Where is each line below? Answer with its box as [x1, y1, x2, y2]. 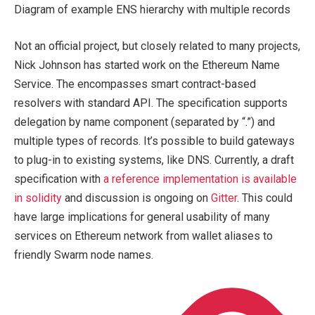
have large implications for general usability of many [14, 210, 270, 224]
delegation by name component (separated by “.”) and [14, 115, 275, 129]
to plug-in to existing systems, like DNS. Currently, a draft [14, 153, 294, 167]
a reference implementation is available [103, 172, 297, 186]
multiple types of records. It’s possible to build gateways [14, 134, 295, 148]
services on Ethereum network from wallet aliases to [14, 229, 273, 243]
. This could [237, 191, 292, 205]
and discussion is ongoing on [62, 191, 211, 205]
